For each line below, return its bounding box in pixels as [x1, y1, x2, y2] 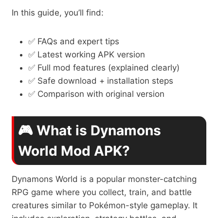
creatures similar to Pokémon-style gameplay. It [12, 200, 198, 210]
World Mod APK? [18, 142, 130, 159]
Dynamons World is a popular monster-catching [12, 174, 197, 184]
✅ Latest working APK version [28, 49, 145, 59]
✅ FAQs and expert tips [28, 36, 119, 46]
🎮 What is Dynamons [18, 122, 161, 139]
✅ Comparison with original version [28, 89, 164, 99]
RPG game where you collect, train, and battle [12, 187, 192, 197]
